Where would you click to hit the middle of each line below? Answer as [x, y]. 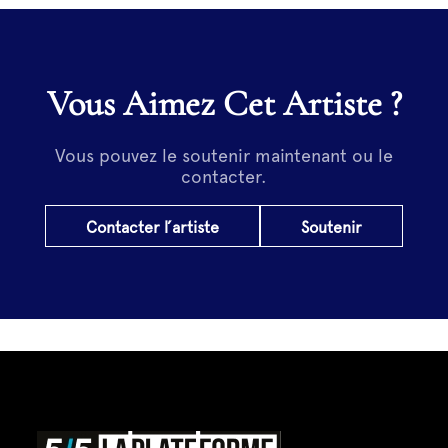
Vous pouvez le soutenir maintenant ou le [224, 156]
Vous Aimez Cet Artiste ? [234, 104]
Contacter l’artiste [152, 228]
